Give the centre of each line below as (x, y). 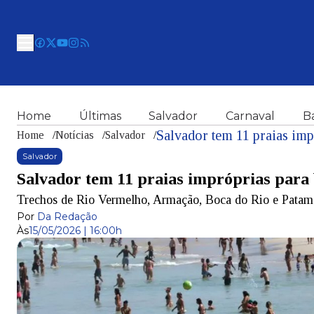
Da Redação (67, 217)
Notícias (75, 135)
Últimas (100, 116)
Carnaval (250, 116)
